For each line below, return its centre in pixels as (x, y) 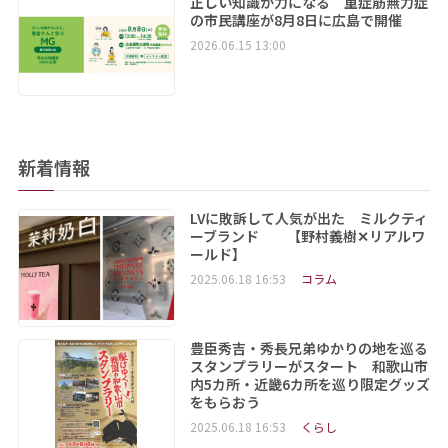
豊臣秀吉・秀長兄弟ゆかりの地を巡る (308, 348)
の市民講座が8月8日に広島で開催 (295, 20)
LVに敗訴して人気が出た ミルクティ (308, 217)
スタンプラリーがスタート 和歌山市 (308, 366)
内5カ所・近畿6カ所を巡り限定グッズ (309, 384)
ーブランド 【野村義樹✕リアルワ (307, 235)
